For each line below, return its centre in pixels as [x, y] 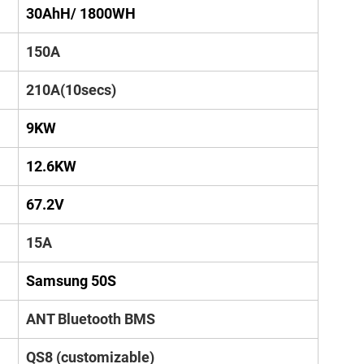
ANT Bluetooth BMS [91, 319]
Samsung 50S [71, 281]
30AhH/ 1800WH [81, 13]
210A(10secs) [71, 90]
